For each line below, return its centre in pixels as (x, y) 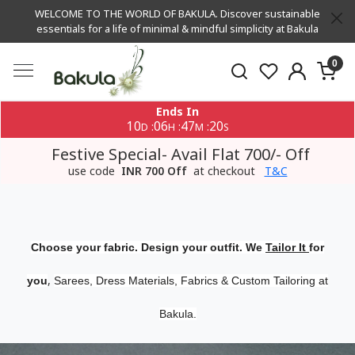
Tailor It (287, 247)
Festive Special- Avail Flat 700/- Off (181, 154)
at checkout (224, 171)
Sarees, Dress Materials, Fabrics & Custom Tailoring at (191, 281)
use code (93, 171)
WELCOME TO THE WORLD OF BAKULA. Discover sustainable (177, 13)
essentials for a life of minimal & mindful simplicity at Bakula (177, 29)
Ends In (177, 111)
